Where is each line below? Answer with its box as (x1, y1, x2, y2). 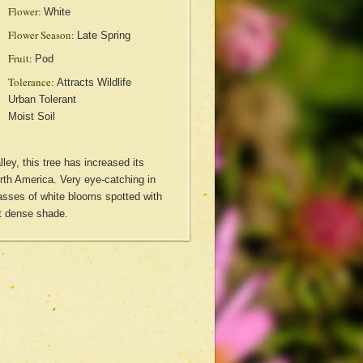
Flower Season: (7, 28, 75, 42)
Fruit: (7, 51, 32, 66)
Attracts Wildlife (56, 76, 131, 88)
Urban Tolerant (7, 93, 76, 105)
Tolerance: (7, 75, 54, 89)
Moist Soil (7, 110, 55, 122)
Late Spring (76, 29, 130, 41)
